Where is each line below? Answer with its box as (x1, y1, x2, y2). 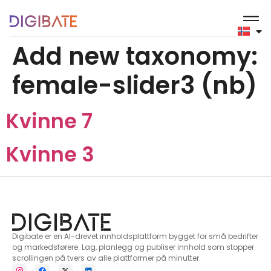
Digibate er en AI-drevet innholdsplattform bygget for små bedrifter (12, 231, 258, 241)
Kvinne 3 (6, 140, 94, 169)
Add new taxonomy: (12, 39, 258, 73)
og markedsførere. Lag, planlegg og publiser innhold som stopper (12, 242, 254, 252)
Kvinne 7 (6, 107, 93, 135)
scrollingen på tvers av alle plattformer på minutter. (12, 253, 201, 263)
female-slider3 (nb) (12, 68, 257, 102)
